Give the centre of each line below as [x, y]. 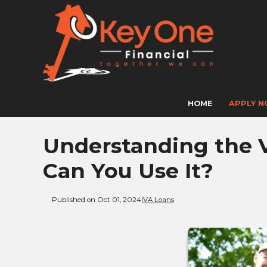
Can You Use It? [128, 171]
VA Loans [158, 199]
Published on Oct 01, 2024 [96, 199]
